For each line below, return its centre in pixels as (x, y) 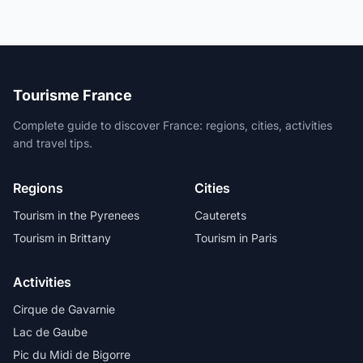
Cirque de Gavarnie (64, 309)
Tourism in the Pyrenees (76, 215)
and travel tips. (53, 143)
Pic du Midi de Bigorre (72, 354)
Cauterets (220, 215)
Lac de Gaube (50, 331)
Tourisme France (73, 95)
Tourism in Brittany (62, 237)
